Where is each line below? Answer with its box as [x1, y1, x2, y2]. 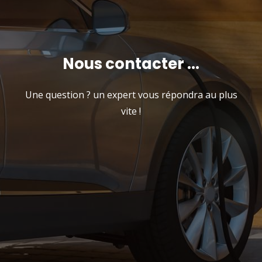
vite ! [121, 105, 141, 118]
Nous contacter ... [63, 53, 199, 75]
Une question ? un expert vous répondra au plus [25, 88, 237, 102]
